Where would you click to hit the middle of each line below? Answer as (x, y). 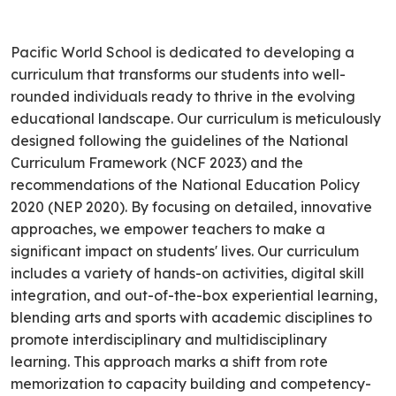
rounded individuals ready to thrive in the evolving (183, 97)
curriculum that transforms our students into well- (178, 75)
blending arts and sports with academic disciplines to (191, 318)
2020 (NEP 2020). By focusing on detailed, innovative (191, 207)
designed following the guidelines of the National (179, 141)
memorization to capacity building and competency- (191, 384)
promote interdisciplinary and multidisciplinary (169, 340)
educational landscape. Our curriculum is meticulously (196, 119)
